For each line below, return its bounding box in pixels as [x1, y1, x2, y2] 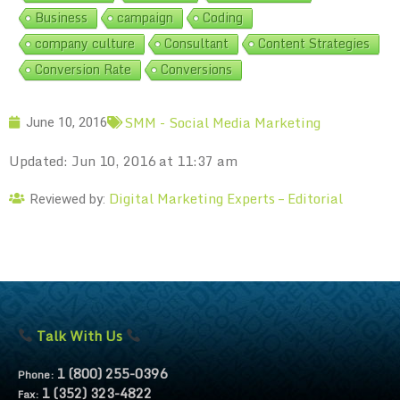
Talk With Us [33, 324, 127, 346]
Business [35, 6, 87, 28]
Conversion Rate [35, 58, 131, 79]
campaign [117, 6, 173, 28]
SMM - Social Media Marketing [124, 111, 321, 133]
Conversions [161, 58, 232, 79]
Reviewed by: [30, 190, 109, 207]
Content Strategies [258, 32, 370, 54]
